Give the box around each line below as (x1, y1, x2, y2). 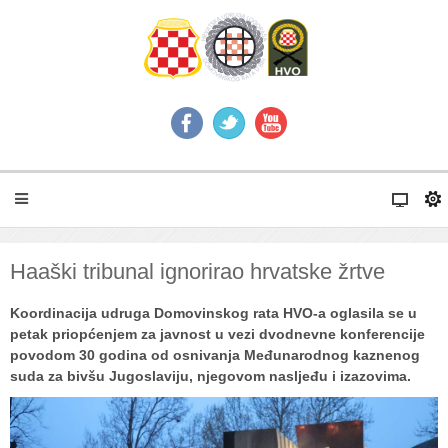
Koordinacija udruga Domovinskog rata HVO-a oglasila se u (10, 305, 417, 321)
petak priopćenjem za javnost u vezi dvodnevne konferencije (10, 326, 425, 342)
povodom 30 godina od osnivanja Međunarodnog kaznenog (10, 347, 420, 363)
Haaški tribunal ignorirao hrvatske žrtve (10, 259, 385, 284)
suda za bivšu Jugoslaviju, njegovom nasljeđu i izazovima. (10, 368, 411, 384)
